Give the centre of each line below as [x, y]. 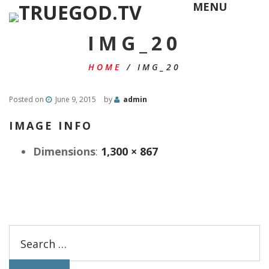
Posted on [27, 99]
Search [26, 234]
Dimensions [64, 151]
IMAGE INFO [51, 125]
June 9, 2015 [76, 99]
